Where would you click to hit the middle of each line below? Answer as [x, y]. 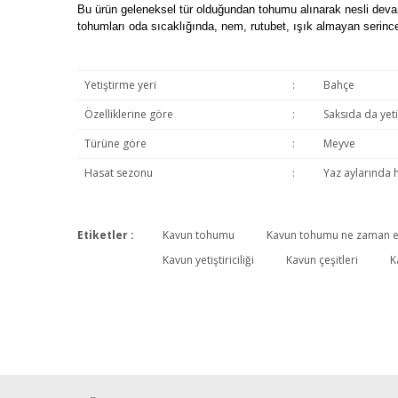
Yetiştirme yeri [120, 85]
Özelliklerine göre [128, 114]
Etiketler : [106, 235]
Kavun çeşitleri [322, 260]
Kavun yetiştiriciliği [208, 260]
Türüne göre [115, 143]
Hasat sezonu [118, 173]
